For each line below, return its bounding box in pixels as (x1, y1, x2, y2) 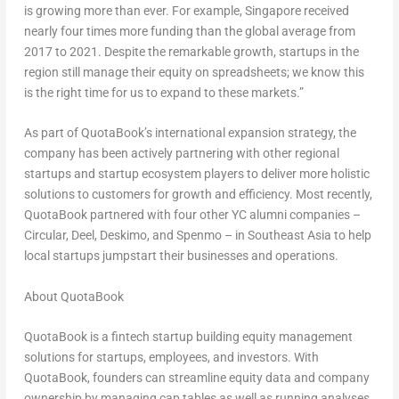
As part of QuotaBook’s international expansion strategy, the (23, 126, 356, 141)
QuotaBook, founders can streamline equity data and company (23, 370, 370, 386)
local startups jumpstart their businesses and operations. (23, 248, 338, 264)
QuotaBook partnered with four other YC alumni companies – (23, 208, 361, 223)
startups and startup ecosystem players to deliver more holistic (23, 167, 370, 182)
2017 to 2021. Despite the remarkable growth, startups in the (23, 45, 359, 59)
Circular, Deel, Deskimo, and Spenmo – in (23, 228, 248, 243)
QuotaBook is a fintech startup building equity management (23, 330, 353, 345)
